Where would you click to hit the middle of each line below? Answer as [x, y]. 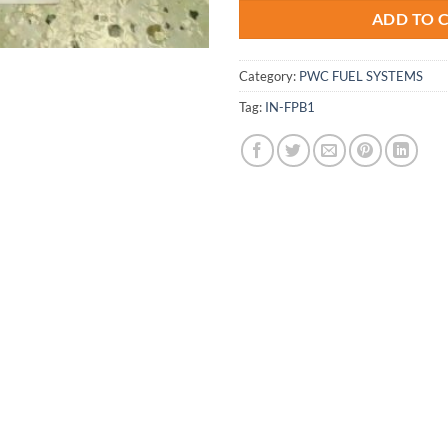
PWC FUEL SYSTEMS [361, 75]
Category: [269, 75]
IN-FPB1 [290, 106]
